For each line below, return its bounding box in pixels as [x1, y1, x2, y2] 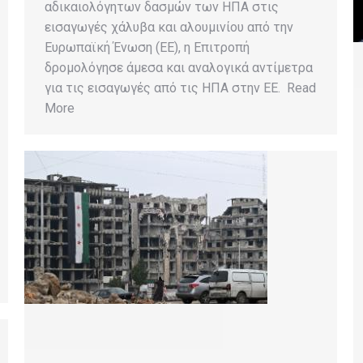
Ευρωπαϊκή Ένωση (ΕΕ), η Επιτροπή [45, 40, 250, 56]
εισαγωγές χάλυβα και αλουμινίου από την [45, 19, 293, 36]
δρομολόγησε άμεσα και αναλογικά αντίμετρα [45, 60, 313, 76]
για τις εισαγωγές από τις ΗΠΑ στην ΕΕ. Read [45, 80, 316, 96]
